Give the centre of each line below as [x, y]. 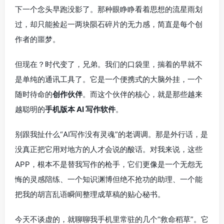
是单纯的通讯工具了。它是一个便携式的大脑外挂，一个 [109, 79]
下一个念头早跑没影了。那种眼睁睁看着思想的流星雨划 [109, 9]
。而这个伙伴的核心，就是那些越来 [142, 94]
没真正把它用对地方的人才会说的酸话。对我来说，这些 [109, 149]
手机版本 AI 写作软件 [80, 109]
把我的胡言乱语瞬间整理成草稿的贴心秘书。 [90, 194]
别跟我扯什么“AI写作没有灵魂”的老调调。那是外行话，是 [111, 134]
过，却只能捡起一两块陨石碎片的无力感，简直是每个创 [109, 24]
